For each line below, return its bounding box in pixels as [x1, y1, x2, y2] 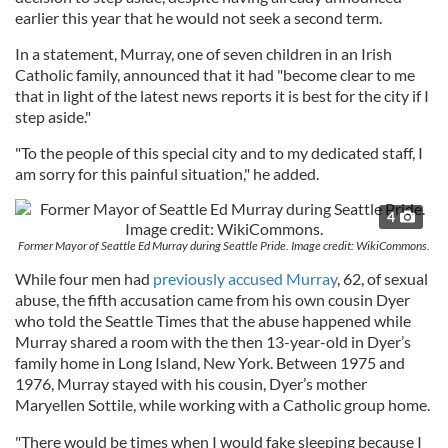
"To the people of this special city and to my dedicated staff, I [15, 142, 423, 162]
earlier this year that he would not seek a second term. [15, 7, 382, 27]
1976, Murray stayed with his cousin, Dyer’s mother [15, 373, 367, 393]
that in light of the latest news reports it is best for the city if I [15, 85, 429, 105]
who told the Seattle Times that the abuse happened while [15, 310, 411, 330]
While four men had [15, 268, 153, 288]
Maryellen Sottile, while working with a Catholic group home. [15, 394, 430, 414]
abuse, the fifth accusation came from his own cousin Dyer [15, 289, 410, 309]
